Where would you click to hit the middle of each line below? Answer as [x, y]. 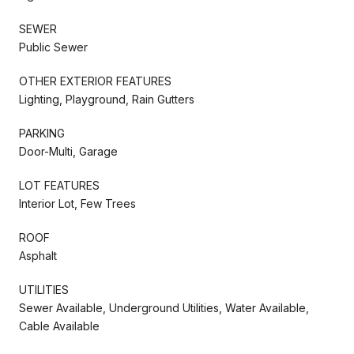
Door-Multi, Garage [68, 151]
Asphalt [38, 255]
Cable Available [59, 326]
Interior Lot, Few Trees [77, 203]
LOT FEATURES [59, 185]
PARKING [42, 133]
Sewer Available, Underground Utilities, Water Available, [164, 307]
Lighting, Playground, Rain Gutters [107, 99]
